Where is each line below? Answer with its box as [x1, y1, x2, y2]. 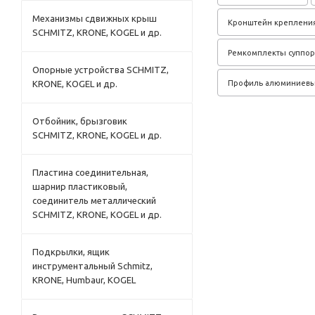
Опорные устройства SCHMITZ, [32, 65, 169, 75]
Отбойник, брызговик [32, 116, 127, 126]
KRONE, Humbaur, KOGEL [32, 275, 136, 285]
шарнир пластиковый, [32, 181, 127, 191]
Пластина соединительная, [32, 167, 148, 177]
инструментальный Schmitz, [32, 261, 153, 271]
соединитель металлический [32, 195, 156, 205]
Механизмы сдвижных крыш [32, 13, 157, 23]
